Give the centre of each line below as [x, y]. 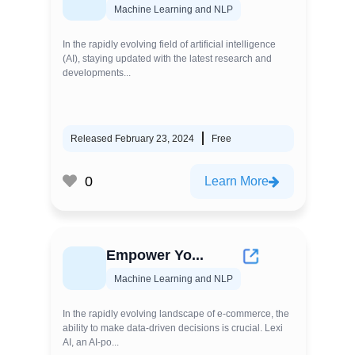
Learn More [237, 181]
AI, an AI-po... [91, 342]
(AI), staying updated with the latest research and [167, 59]
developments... [97, 73]
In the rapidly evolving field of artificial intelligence [169, 44]
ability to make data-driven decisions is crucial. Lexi [173, 328]
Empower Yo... [155, 255]
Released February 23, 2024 [132, 139]
